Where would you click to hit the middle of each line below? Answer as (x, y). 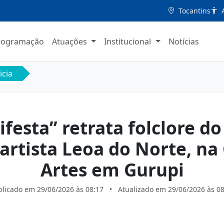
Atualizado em (143, 189)
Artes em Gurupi (112, 169)
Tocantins (194, 10)
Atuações (71, 41)
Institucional (128, 41)
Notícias (184, 41)
